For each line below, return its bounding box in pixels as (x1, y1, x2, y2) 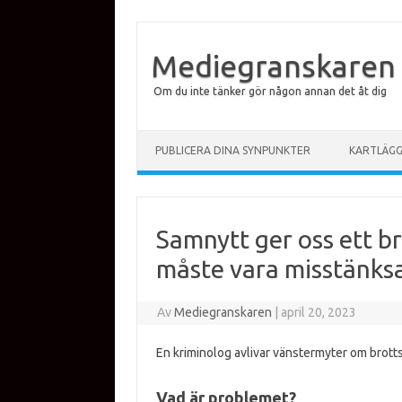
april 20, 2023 (281, 305, 357, 319)
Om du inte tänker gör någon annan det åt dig (153, 85, 387, 97)
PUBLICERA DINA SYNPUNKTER (155, 144, 310, 156)
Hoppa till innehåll (137, 129, 238, 144)
